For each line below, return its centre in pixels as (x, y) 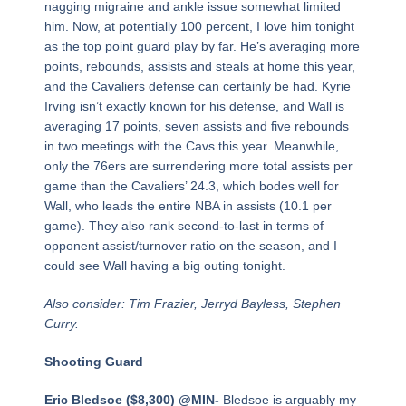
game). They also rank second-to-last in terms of (184, 226)
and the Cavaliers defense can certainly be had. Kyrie (197, 87)
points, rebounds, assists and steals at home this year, (199, 67)
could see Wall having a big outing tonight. (164, 266)
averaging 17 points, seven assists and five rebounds (196, 126)
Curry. (61, 324)
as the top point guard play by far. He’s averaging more (202, 47)
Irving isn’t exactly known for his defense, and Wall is (194, 106)
